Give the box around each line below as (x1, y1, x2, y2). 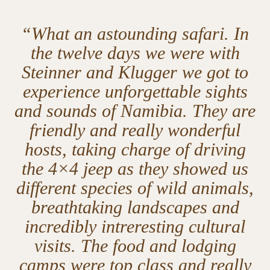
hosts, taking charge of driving (24, 139, 246, 159)
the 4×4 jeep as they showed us (22, 158, 248, 178)
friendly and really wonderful (30, 119, 240, 140)
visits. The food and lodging (34, 235, 236, 256)
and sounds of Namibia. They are (14, 100, 256, 121)
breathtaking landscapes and (31, 196, 239, 217)
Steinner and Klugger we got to (22, 61, 248, 82)
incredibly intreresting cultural (25, 216, 245, 236)
